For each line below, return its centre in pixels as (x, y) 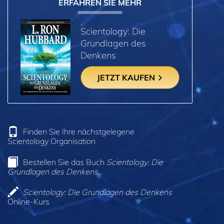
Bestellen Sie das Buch (65, 162)
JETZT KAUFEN (127, 78)
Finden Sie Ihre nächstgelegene (79, 131)
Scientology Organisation (51, 141)
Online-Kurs (28, 202)
